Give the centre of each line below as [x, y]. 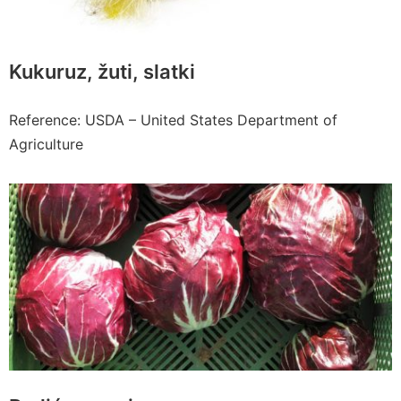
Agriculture [48, 144]
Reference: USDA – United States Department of [173, 119]
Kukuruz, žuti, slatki [102, 71]
